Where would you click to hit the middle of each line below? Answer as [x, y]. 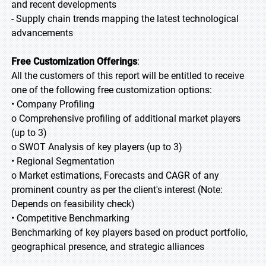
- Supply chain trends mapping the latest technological [125, 19]
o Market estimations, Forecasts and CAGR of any [115, 175]
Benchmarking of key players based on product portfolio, [129, 232]
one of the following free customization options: [112, 90]
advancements [42, 33]
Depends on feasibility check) [73, 204]
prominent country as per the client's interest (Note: [117, 190]
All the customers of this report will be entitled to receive [128, 76]
